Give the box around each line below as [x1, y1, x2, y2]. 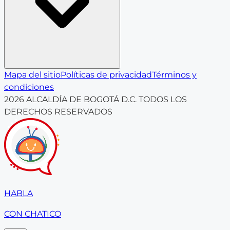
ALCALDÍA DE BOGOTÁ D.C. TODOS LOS [24, 94, 187, 105]
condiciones [4, 82, 54, 92]
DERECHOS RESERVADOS [4, 107, 112, 117]
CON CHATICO [4, 209, 61, 219]
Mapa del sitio [4, 70, 61, 80]
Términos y [152, 70, 197, 80]
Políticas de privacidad [61, 70, 152, 80]
